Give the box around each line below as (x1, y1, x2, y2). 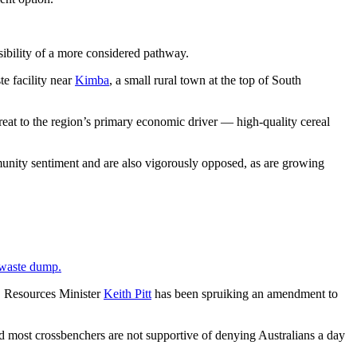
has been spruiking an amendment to (151, 287, 338, 301)
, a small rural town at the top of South (109, 73, 301, 87)
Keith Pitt (104, 287, 151, 301)
